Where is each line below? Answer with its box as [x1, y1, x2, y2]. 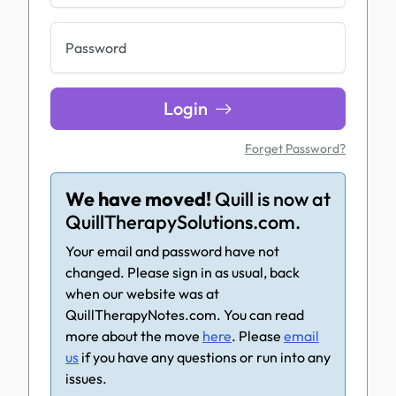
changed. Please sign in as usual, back [65, 263, 300, 281]
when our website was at [65, 285, 219, 302]
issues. [65, 369, 107, 387]
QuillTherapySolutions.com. [65, 209, 301, 234]
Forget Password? [245, 141, 346, 156]
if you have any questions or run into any [79, 348, 331, 366]
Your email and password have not [65, 242, 279, 260]
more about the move [65, 327, 202, 345]
